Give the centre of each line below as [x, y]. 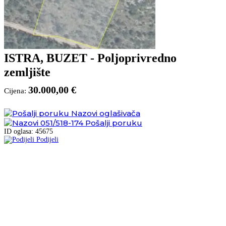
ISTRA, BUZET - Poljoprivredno [90, 58]
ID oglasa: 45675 [29, 131]
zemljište [27, 72]
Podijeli [47, 139]
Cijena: [16, 91]
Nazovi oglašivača [106, 113]
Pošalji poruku [114, 123]
